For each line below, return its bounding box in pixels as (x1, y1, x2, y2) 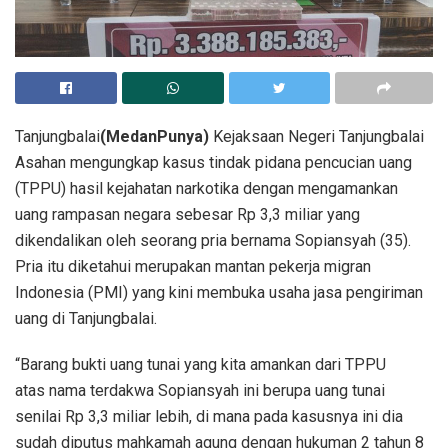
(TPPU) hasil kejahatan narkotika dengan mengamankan (15, 178, 398, 198)
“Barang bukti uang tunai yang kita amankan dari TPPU (15, 354, 386, 374)
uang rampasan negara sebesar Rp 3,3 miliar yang (15, 204, 360, 224)
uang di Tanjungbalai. (15, 308, 157, 328)
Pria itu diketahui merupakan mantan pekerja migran (15, 256, 371, 276)
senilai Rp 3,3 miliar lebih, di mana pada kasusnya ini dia (15, 406, 403, 426)
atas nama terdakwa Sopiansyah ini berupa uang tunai (15, 380, 385, 400)
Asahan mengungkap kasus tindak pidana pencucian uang (15, 152, 412, 172)
